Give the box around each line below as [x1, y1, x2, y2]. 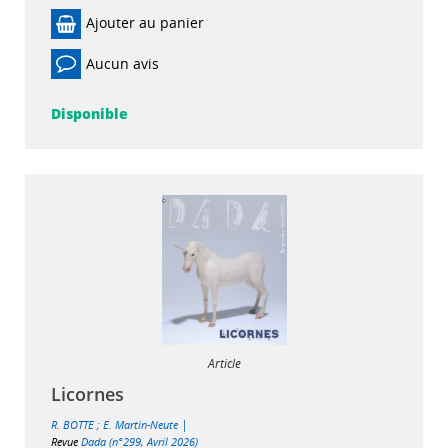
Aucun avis [86, 54, 159, 73]
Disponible [51, 103, 128, 123]
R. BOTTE [51, 416, 94, 432]
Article [207, 354, 241, 372]
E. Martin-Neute [103, 416, 178, 432]
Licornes [51, 381, 124, 406]
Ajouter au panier [86, 13, 204, 33]
